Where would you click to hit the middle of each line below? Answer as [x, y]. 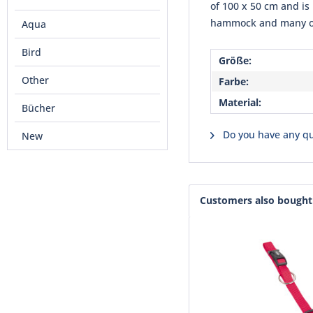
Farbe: [234, 81]
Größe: [235, 60]
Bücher [38, 108]
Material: [240, 102]
